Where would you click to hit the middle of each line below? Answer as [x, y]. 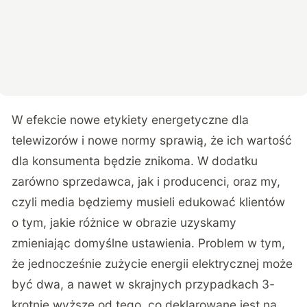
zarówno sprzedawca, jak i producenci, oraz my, [146, 182]
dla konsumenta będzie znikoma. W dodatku [135, 161]
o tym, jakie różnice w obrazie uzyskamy [124, 223]
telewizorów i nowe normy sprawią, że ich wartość [152, 140]
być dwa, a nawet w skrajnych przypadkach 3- [144, 284]
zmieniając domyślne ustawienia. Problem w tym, [149, 243]
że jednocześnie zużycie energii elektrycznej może [152, 264]
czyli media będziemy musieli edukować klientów [149, 202]
